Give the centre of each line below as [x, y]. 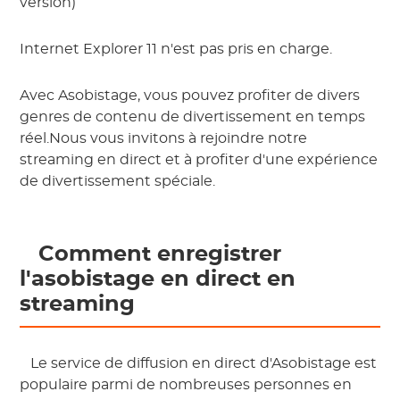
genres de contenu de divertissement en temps [193, 117]
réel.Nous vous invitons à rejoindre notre [164, 139]
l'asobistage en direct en [158, 280]
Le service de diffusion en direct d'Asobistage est [202, 364]
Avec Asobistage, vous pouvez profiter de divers [190, 96]
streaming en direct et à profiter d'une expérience [199, 160]
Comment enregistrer [157, 255]
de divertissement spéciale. [118, 182]
